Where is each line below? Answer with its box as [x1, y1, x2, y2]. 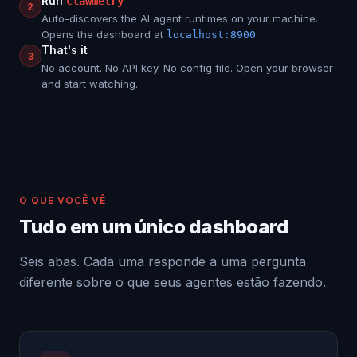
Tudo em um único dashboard [19, 215, 289, 238]
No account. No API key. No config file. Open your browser [41, 61, 333, 74]
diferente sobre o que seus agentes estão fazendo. [19, 274, 326, 290]
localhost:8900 [167, 29, 256, 41]
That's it [41, 43, 88, 57]
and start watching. [41, 77, 138, 90]
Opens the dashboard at [41, 28, 167, 41]
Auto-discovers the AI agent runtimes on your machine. [41, 12, 318, 25]
